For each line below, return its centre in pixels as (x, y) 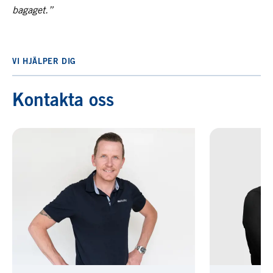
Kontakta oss (63, 101)
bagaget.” (33, 11)
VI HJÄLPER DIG (44, 62)
